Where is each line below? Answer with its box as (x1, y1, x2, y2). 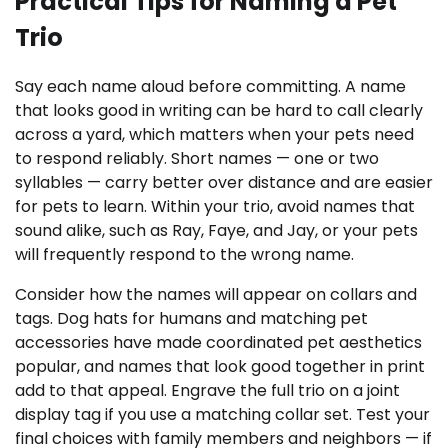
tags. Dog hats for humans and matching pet (15, 307, 368, 331)
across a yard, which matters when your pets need (15, 123, 414, 147)
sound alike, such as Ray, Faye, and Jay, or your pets (15, 219, 418, 243)
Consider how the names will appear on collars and (15, 283, 417, 307)
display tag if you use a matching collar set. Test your (15, 403, 430, 427)
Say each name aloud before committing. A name (15, 75, 406, 99)
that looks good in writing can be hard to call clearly (15, 99, 423, 123)
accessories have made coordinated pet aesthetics (15, 331, 422, 355)
